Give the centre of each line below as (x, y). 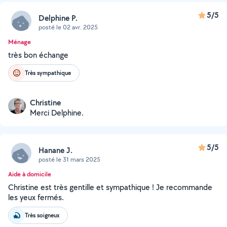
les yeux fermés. (36, 197)
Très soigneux (42, 215)
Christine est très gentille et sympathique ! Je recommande (110, 187)
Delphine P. (58, 18)
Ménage (20, 42)
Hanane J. (55, 150)
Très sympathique (48, 73)
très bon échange (38, 55)
